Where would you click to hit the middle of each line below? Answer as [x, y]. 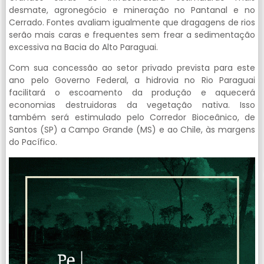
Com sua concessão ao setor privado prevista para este [132, 68]
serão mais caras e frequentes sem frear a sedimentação [132, 34]
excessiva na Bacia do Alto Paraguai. [83, 47]
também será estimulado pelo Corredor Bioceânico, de [132, 118]
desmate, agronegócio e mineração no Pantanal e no [132, 10]
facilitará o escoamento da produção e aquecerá [132, 93]
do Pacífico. [34, 142]
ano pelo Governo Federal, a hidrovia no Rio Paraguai [132, 80]
